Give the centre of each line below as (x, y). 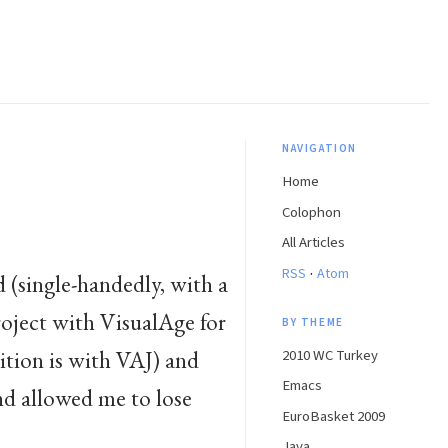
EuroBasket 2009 (333, 416)
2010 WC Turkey (330, 355)
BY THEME (313, 322)
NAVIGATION (319, 148)
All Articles (313, 243)
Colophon (311, 212)
